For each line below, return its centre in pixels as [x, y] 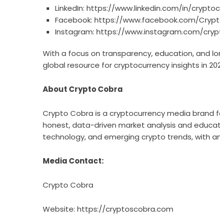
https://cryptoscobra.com [125, 209]
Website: [60, 209]
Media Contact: [73, 161]
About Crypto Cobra [83, 89]
